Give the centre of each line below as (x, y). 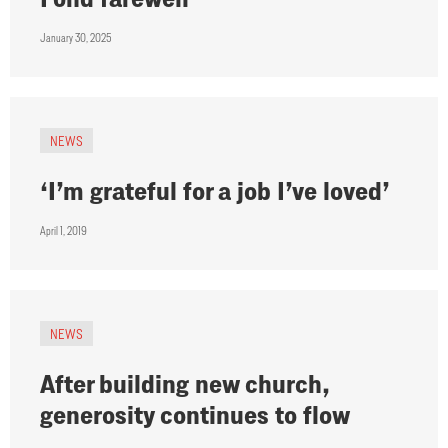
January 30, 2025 (75, 38)
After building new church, (185, 384)
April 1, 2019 (63, 231)
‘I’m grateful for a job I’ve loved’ (215, 191)
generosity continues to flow (195, 415)
